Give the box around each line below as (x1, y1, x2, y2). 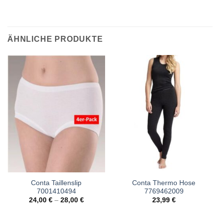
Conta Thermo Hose (132, 179, 195, 187)
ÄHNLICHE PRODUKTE (7, 35, 103, 44)
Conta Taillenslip (31, 179, 82, 187)
